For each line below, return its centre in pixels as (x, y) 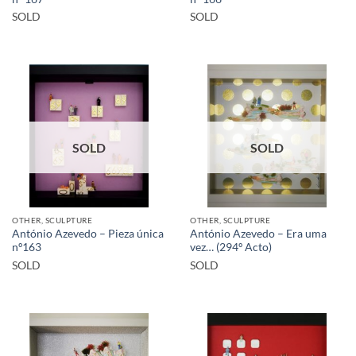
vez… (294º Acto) (231, 248)
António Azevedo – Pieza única (88, 234)
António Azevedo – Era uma (258, 234)
